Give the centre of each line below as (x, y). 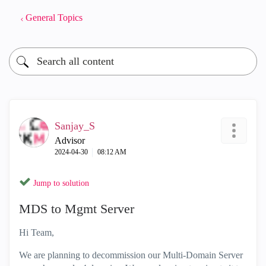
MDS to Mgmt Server (77, 209)
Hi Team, (37, 232)
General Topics (54, 18)
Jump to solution (61, 183)
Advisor (70, 140)
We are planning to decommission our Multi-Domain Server (131, 255)
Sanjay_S (75, 126)
